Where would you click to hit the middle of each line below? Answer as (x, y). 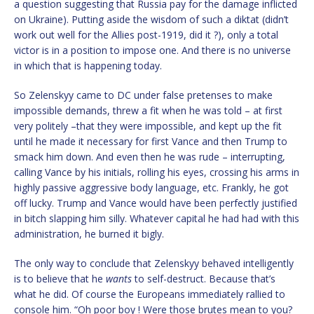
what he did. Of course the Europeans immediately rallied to (150, 294)
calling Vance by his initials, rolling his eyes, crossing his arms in (157, 172)
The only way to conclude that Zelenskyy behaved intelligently (154, 263)
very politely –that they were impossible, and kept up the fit (148, 125)
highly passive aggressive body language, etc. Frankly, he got (151, 187)
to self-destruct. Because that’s (204, 278)
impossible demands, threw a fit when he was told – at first (148, 110)
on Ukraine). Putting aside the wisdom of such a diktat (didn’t (151, 19)
